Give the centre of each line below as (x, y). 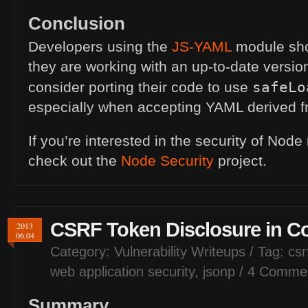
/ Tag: (267, 252)
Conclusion (77, 24)
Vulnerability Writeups (180, 252)
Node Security (167, 161)
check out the (75, 161)
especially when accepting (117, 108)
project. (240, 161)
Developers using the (100, 47)
